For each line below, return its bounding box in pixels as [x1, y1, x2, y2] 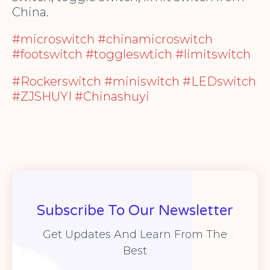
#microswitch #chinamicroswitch [12, 32, 213, 47]
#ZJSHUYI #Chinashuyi [12, 89, 149, 104]
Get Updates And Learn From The [43, 228, 227, 242]
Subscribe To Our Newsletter [37, 202, 233, 220]
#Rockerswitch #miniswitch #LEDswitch [12, 74, 256, 89]
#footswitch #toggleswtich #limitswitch [12, 47, 251, 62]
